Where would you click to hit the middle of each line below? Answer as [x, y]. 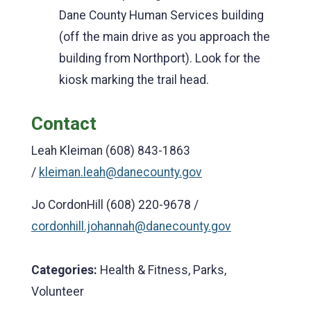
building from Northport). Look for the [160, 58]
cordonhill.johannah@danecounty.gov [131, 226]
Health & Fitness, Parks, [162, 270]
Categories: [64, 270]
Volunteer [58, 291]
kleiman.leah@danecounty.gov [120, 172]
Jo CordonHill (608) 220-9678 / [115, 204]
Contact [64, 123]
